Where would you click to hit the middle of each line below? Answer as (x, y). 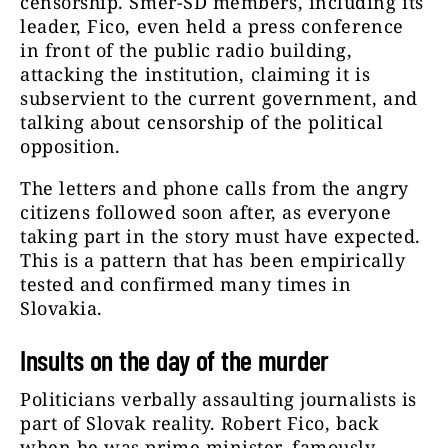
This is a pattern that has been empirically (213, 260)
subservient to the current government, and (219, 98)
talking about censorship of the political (202, 122)
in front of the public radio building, (186, 50)
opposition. (73, 146)
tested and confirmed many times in (186, 284)
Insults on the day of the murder (175, 360)
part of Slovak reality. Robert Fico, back (200, 423)
